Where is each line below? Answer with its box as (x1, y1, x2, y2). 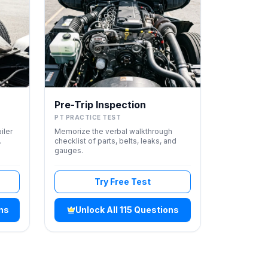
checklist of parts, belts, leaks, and (54, 136, 176, 145)
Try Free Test (95, 176, 151, 187)
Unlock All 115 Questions (75, 205, 179, 215)
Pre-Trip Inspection (54, 99, 147, 111)
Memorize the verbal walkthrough (54, 127, 172, 136)
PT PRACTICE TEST (54, 114, 121, 121)
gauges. (54, 146, 83, 155)
